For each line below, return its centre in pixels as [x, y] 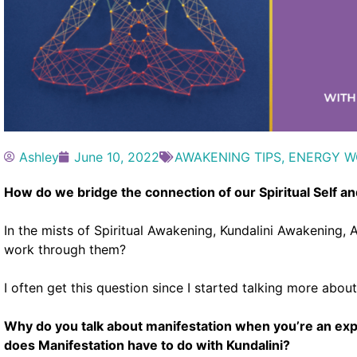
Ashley [39, 157]
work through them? [65, 249]
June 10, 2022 [117, 157]
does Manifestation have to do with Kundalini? [149, 345]
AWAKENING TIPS [228, 157]
